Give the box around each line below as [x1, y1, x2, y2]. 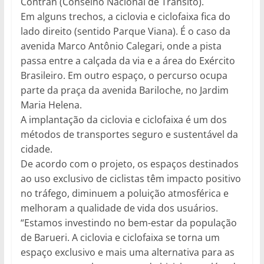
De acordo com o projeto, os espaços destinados [20, 157, 239, 170]
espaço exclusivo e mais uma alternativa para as [20, 245, 235, 259]
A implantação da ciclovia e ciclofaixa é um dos [20, 113, 227, 126]
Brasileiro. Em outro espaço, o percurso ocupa [20, 68, 227, 82]
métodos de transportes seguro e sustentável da [20, 127, 238, 141]
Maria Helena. [20, 98, 82, 111]
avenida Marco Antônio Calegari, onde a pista [20, 39, 222, 52]
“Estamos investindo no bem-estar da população [20, 216, 237, 229]
